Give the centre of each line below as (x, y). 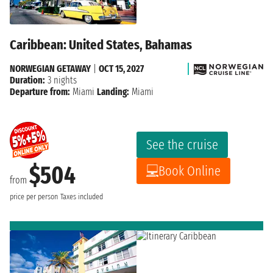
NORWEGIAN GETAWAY (50, 68)
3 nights (61, 80)
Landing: (113, 91)
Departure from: (40, 91)
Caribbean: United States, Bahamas (101, 44)
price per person (34, 197)
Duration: (27, 80)
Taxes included (82, 197)
